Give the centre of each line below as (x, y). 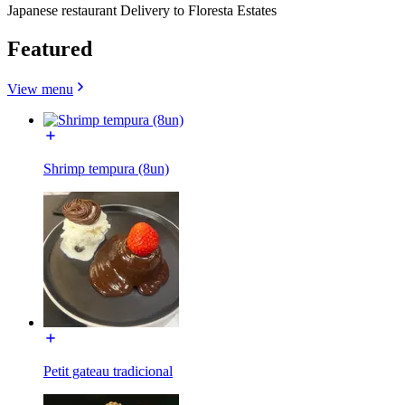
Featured (50, 48)
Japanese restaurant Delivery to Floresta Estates (142, 10)
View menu (40, 89)
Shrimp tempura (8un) (106, 168)
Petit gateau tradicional (108, 371)
